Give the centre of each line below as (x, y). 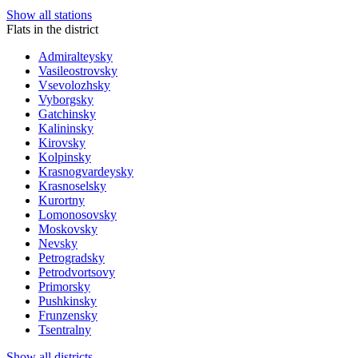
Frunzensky (68, 315)
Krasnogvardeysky (86, 171)
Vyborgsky (66, 99)
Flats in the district (52, 29)
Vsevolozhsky (74, 85)
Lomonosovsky (78, 214)
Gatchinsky (67, 113)
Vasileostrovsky (78, 70)
